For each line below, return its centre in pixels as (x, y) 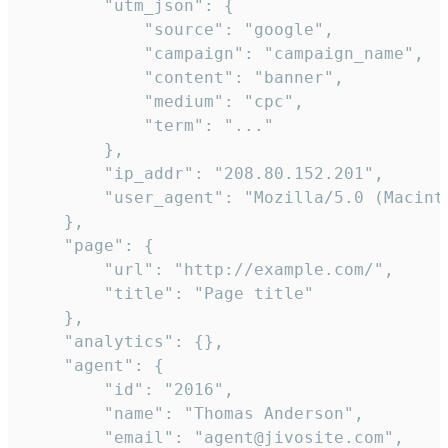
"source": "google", (179, 30)
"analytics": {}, (124, 342)
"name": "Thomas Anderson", (194, 414)
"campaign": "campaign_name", (224, 54)
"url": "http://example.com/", (209, 270)
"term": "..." (149, 126)
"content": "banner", (184, 78)
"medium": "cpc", (164, 102)
